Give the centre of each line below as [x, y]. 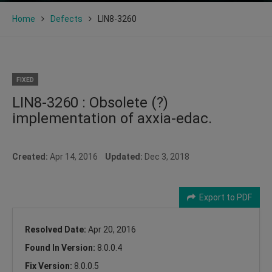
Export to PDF [224, 197]
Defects [66, 19]
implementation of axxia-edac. [112, 118]
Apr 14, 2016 [76, 156]
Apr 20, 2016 [112, 229]
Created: [30, 156]
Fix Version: [49, 266]
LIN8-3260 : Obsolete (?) [90, 102]
